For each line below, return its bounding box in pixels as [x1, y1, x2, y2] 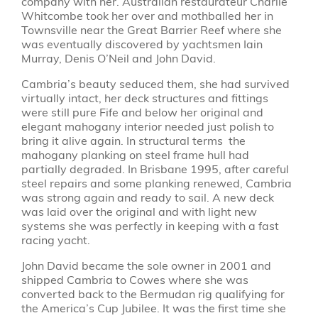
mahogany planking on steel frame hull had [21, 147, 249, 163]
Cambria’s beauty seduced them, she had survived [21, 76, 290, 92]
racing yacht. [21, 232, 90, 248]
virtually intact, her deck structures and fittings [21, 90, 268, 106]
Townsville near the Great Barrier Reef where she [21, 22, 282, 38]
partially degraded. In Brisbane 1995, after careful [21, 161, 289, 177]
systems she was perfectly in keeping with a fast [21, 218, 279, 234]
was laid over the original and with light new [21, 204, 257, 219]
